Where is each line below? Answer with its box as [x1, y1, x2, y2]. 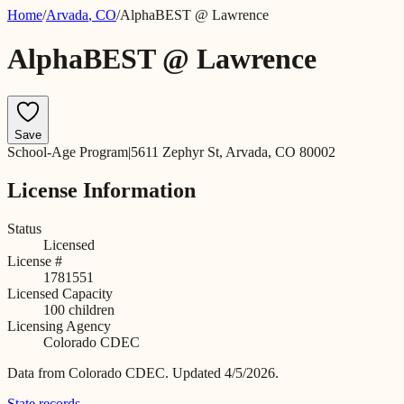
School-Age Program [7, 143, 128, 160]
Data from [7, 364, 69, 381]
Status [7, 220, 41, 236]
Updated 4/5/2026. [172, 364, 279, 381]
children [65, 301, 115, 317]
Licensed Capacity [7, 285, 113, 301]
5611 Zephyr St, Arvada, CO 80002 [131, 143, 335, 160]
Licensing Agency [7, 317, 111, 334]
